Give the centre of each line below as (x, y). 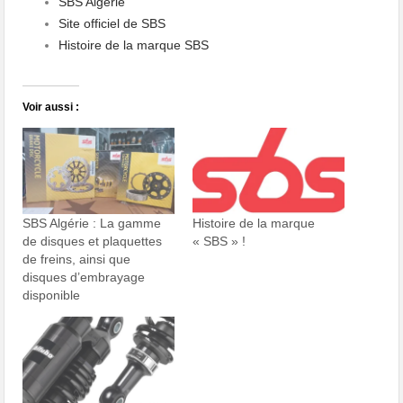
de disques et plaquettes (93, 241)
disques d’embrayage (84, 277)
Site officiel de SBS (112, 23)
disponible (52, 295)
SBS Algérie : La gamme (92, 223)
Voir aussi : (51, 107)
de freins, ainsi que (77, 259)
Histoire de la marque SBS (134, 45)
